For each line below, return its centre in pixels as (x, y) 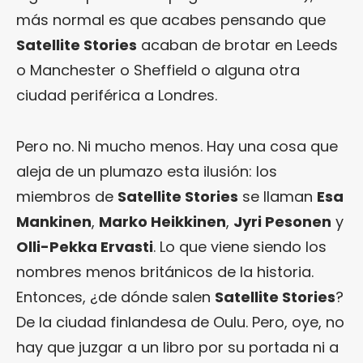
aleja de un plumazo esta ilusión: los (147, 171)
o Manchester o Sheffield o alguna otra (158, 70)
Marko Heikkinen (162, 221)
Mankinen (54, 221)
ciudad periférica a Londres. (117, 95)
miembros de (67, 196)
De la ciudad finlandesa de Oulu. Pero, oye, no (180, 322)
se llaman (278, 196)
